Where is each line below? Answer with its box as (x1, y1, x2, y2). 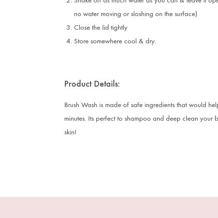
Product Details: (64, 78, 120, 89)
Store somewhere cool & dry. (74, 36, 156, 45)
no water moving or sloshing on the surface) (74, 9, 197, 18)
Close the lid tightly (74, 23, 127, 32)
